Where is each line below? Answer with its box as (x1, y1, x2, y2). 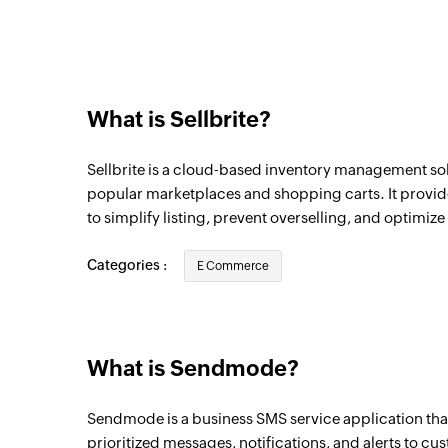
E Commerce (197, 259, 269, 273)
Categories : (87, 257, 170, 273)
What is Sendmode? (87, 356, 299, 381)
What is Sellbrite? (87, 107, 271, 132)
